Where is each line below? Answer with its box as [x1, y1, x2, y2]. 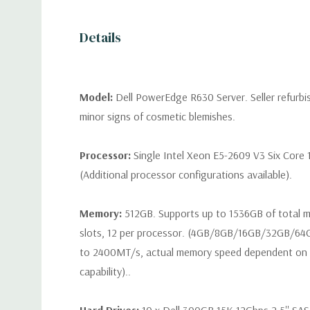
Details [80, 28, 121, 47]
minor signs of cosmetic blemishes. [80, 109, 235, 123]
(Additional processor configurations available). [80, 167, 292, 181]
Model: [80, 90, 116, 104]
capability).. [80, 264, 131, 278]
